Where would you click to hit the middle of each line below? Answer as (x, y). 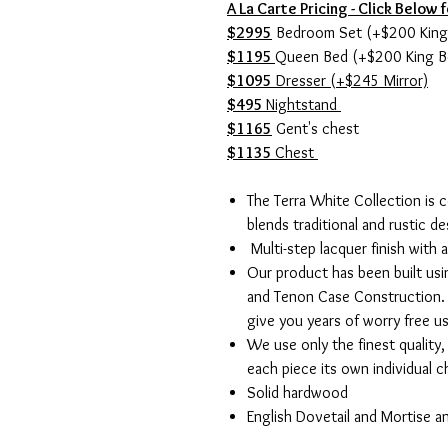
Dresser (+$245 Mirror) (350, 81)
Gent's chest (315, 129)
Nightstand (303, 105)
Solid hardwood (297, 393)
